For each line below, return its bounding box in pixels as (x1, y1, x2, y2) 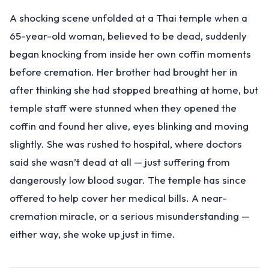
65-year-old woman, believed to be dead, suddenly (10, 29, 247, 42)
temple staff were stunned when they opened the (10, 101, 237, 114)
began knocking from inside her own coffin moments (10, 47, 251, 60)
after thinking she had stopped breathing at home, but (10, 83, 258, 96)
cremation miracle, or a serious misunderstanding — (10, 210, 250, 222)
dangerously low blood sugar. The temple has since (10, 174, 246, 186)
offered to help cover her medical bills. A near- (10, 192, 227, 204)
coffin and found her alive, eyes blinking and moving (10, 119, 249, 132)
